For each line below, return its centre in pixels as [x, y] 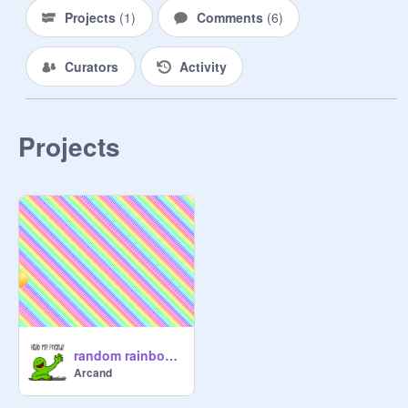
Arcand [93, 372]
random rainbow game [171, 355]
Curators [92, 66]
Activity [203, 66]
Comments [231, 17]
